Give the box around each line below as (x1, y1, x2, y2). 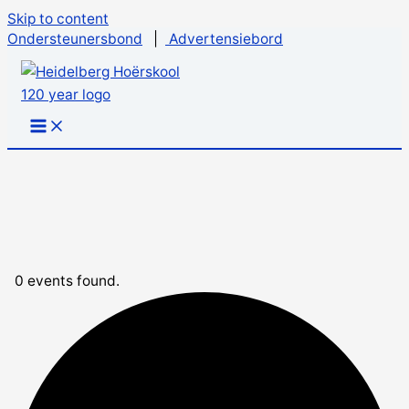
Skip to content (7, 10, 109, 27)
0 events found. (15, 272, 121, 289)
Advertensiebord (165, 30, 283, 47)
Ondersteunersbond (7, 30, 142, 47)
